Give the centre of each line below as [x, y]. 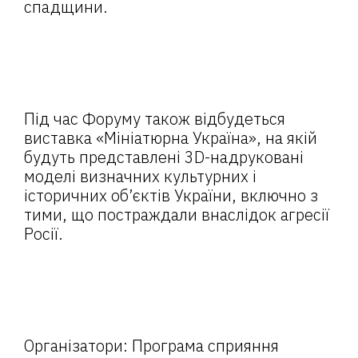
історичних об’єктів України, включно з [171, 195]
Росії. [44, 234]
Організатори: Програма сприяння [151, 346]
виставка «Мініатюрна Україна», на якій [171, 138]
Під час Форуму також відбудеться [155, 119]
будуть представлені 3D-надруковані [164, 157]
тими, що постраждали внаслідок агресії [177, 215]
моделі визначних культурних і [140, 176]
